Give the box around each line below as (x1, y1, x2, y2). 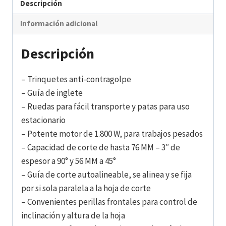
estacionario (21, 115, 66, 126)
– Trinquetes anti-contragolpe (21, 74, 131, 85)
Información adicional (20, 19, 98, 29)
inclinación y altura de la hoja (21, 210, 125, 221)
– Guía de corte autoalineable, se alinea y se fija (21, 169, 192, 180)
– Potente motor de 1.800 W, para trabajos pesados (21, 128, 203, 139)
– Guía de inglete (21, 87, 83, 98)
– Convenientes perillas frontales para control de (21, 196, 197, 207)
